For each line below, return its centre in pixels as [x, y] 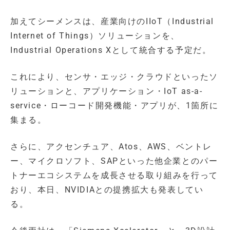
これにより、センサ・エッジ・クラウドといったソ [114, 76]
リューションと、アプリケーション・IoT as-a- [107, 91]
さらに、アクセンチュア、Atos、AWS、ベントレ [111, 146]
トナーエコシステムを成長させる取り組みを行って [114, 175]
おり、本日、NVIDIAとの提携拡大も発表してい [107, 189]
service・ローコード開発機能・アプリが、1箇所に [114, 105]
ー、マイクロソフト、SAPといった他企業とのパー [114, 161]
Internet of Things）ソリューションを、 [95, 35]
